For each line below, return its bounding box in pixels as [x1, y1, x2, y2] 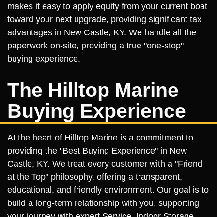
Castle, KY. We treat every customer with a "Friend [7, 159, 202, 169]
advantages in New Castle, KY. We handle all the [7, 28, 196, 37]
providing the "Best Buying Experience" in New [7, 146, 187, 155]
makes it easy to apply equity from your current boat [7, 1, 207, 11]
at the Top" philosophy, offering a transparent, [7, 172, 182, 182]
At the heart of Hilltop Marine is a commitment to [7, 133, 193, 142]
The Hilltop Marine [7, 79, 179, 101]
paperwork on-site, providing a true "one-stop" [7, 41, 184, 50]
